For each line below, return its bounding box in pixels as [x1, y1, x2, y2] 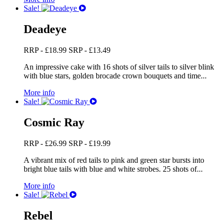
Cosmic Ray [24, 115, 84, 129]
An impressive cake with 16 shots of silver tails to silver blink [24, 62, 214, 71]
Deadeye [24, 22, 67, 36]
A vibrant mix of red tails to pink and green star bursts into [24, 155, 204, 164]
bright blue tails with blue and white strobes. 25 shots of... [24, 164, 203, 173]
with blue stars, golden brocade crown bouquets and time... [24, 71, 207, 80]
